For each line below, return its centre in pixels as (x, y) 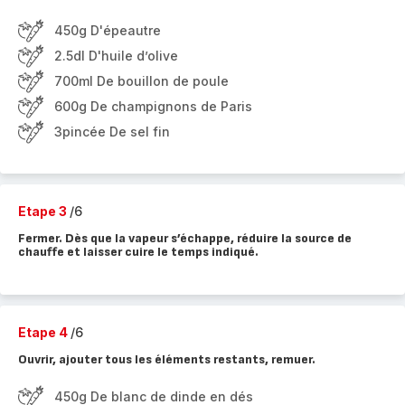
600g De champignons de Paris (153, 106)
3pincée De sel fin (112, 132)
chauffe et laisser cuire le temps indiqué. (138, 252)
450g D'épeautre (108, 30)
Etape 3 (44, 211)
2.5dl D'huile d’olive (116, 56)
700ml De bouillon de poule (141, 81)
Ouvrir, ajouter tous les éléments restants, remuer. (167, 359)
